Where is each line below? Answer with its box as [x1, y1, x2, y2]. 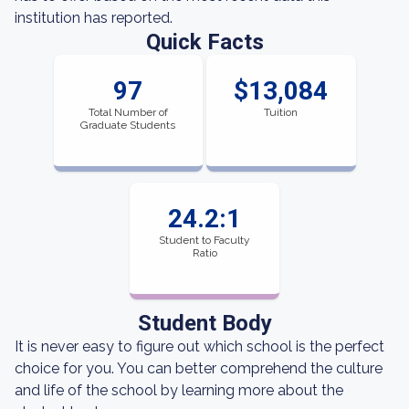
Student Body [137, 310, 272, 336]
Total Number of [88, 106, 168, 119]
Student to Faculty [159, 234, 250, 246]
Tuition [264, 106, 299, 119]
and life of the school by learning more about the [15, 382, 343, 399]
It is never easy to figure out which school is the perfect [15, 338, 384, 355]
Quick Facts [145, 29, 264, 55]
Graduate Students [80, 119, 176, 131]
